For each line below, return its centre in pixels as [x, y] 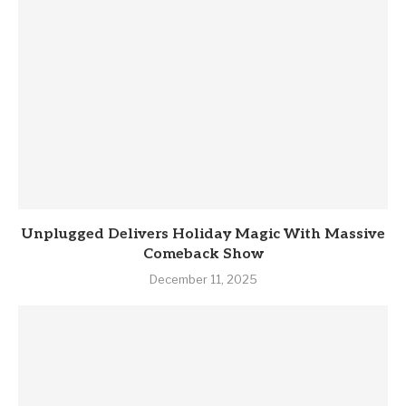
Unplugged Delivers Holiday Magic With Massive [203, 234]
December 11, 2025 [203, 279]
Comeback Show [203, 254]
